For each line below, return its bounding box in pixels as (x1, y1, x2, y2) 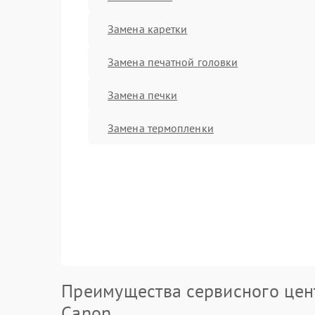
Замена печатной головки (108, 54, 238, 69)
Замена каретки (108, 21, 188, 36)
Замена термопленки (108, 120, 214, 135)
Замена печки (108, 87, 178, 102)
